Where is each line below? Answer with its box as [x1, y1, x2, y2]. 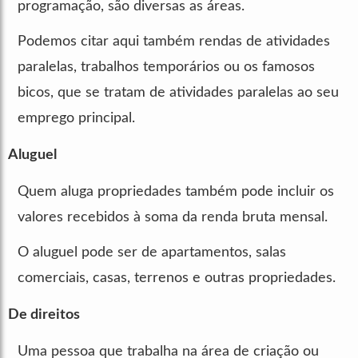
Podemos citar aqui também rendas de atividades [18, 34, 330, 49]
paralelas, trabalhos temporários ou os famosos [18, 59, 315, 74]
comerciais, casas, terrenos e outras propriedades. [18, 270, 336, 285]
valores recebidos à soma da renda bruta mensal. [18, 209, 328, 225]
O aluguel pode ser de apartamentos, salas [18, 245, 286, 260]
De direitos [8, 307, 80, 322]
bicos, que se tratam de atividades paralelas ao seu [18, 85, 339, 100]
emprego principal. [18, 110, 135, 125]
